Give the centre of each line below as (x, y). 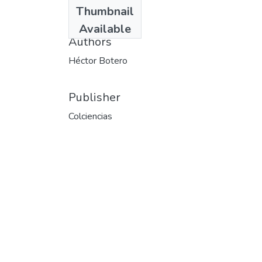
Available (105, 29)
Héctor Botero (98, 61)
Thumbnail (105, 11)
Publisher (94, 97)
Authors (90, 42)
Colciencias (90, 116)
